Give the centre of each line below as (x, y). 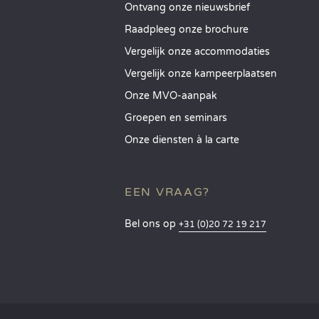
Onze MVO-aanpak (171, 96)
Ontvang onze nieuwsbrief (187, 7)
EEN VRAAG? (167, 192)
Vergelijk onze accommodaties (197, 52)
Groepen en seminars (176, 118)
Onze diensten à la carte (182, 140)
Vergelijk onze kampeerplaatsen (201, 74)
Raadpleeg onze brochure (187, 30)
